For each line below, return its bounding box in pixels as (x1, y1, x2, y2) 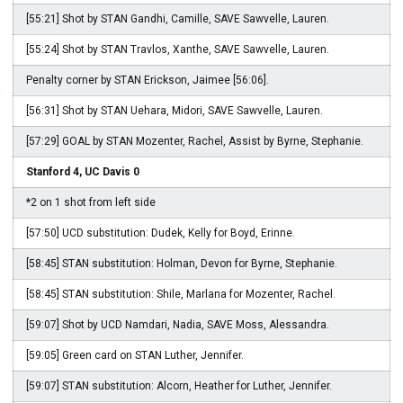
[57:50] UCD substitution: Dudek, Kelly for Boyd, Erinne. (26, 227, 295, 239)
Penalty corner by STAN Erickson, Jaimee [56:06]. (26, 74, 269, 86)
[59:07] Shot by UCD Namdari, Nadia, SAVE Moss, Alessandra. (26, 318, 329, 331)
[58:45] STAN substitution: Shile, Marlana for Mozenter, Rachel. (26, 288, 336, 300)
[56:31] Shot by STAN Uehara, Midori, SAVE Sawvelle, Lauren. (26, 104, 323, 117)
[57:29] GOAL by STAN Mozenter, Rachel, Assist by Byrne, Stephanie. (26, 135, 363, 148)
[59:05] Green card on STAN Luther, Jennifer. (26, 349, 244, 362)
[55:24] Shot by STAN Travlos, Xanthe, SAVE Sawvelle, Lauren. (26, 43, 329, 56)
